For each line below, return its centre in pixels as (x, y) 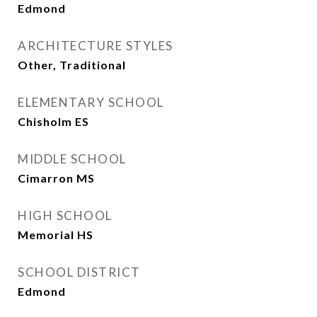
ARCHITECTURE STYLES (96, 46)
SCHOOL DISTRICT (79, 272)
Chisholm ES (53, 121)
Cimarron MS (56, 178)
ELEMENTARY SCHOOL (91, 102)
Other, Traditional (72, 65)
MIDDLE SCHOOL (72, 159)
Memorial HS (56, 235)
